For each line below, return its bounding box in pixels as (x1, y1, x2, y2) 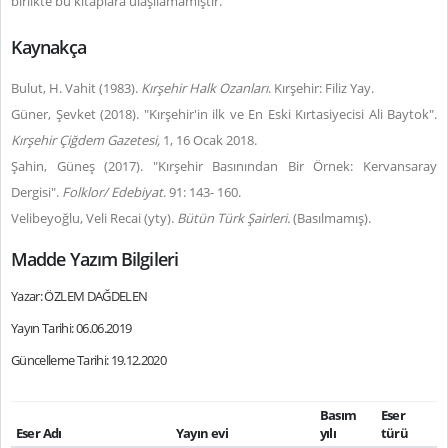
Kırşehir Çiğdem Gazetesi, (11, 131, 163, 149)
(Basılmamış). (290, 209, 371, 227)
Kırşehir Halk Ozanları (141, 79, 268, 97)
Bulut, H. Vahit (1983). (11, 79, 141, 97)
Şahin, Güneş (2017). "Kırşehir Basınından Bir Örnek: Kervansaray (11, 157, 437, 175)
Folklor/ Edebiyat (62, 183, 163, 201)
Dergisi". (11, 183, 62, 201)
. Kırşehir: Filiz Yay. (268, 79, 374, 97)
